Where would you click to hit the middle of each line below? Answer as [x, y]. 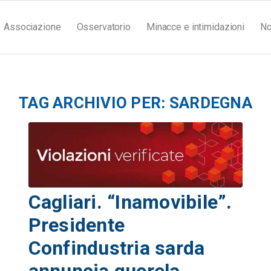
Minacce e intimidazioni [195, 27]
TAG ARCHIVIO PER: [94, 103]
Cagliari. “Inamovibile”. [130, 202]
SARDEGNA [211, 103]
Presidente [77, 225]
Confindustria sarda [116, 248]
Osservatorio [103, 27]
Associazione [32, 27]
